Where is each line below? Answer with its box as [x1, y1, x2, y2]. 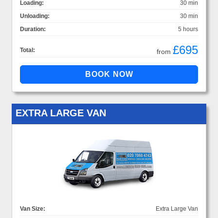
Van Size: [20, 205, 45, 212]
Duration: [20, 25, 46, 33]
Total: [20, 46, 35, 54]
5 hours [178, 25, 198, 33]
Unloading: [20, 12, 50, 19]
